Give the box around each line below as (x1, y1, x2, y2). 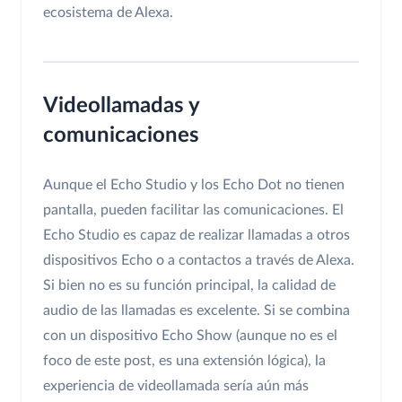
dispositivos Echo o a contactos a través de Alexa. (43, 253, 354, 268)
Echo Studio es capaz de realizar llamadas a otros (43, 228, 350, 243)
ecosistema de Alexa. (43, 5, 173, 21)
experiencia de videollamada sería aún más (43, 379, 309, 394)
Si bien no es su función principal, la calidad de (43, 278, 336, 293)
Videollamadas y (43, 95, 200, 118)
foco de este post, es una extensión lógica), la (43, 354, 326, 369)
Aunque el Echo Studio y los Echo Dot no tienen (43, 178, 345, 193)
